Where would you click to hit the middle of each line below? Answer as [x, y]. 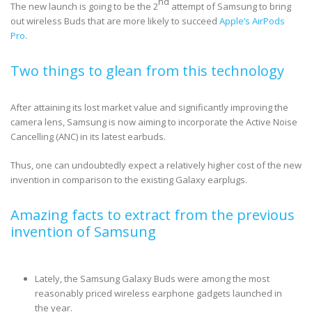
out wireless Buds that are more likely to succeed [115, 21]
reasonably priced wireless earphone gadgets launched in [158, 293]
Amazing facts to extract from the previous [153, 214]
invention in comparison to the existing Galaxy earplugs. [129, 179]
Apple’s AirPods [252, 21]
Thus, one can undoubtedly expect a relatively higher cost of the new [156, 165]
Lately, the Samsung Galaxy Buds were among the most [152, 278]
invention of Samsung [83, 231]
